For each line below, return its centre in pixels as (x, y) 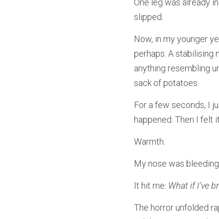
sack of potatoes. (166, 83)
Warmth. (150, 141)
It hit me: (151, 185)
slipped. (149, 17)
